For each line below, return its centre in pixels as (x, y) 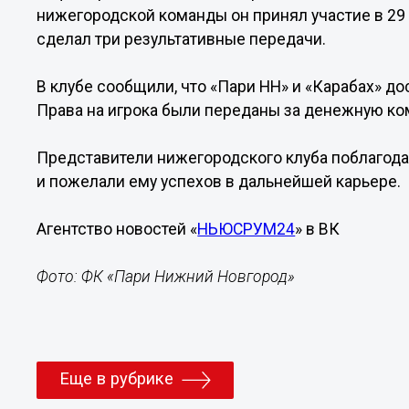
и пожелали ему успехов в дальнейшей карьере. (219, 182)
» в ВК (318, 229)
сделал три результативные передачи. (182, 39)
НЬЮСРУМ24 (246, 229)
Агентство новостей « (117, 229)
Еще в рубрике (117, 379)
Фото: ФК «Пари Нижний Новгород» (166, 277)
